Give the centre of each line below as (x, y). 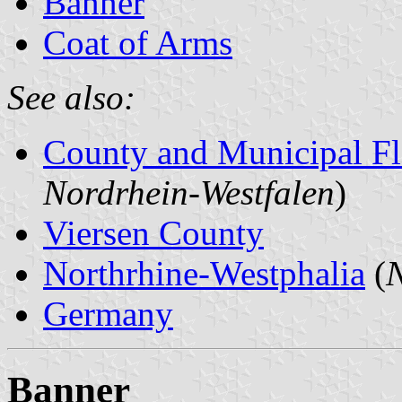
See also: (71, 97)
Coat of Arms (138, 42)
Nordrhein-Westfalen (189, 192)
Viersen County (153, 232)
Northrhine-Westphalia (204, 273)
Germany (108, 313)
